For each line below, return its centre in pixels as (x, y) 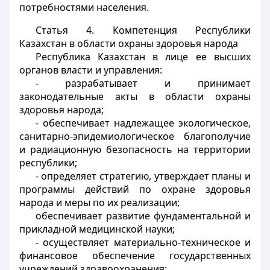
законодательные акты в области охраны (135, 96)
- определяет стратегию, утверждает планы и (143, 176)
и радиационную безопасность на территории (135, 149)
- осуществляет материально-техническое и (143, 242)
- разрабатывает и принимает (143, 83)
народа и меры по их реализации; (99, 202)
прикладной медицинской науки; (97, 229)
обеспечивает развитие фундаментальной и (143, 216)
